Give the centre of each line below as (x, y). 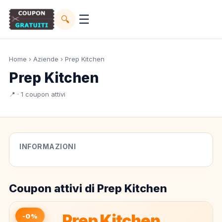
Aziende (46, 59)
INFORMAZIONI (48, 146)
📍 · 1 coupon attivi (37, 94)
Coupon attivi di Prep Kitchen (88, 188)
